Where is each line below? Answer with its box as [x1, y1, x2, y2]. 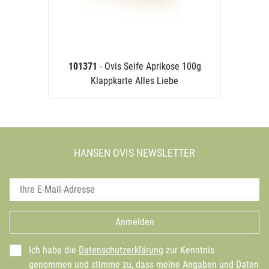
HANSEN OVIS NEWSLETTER [74, 147, 195, 159]
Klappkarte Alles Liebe [91, 75, 178, 86]
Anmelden [115, 216, 154, 228]
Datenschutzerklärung [79, 244, 163, 256]
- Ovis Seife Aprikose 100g [99, 61, 201, 72]
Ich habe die [29, 244, 79, 256]
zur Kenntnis [163, 244, 214, 256]
